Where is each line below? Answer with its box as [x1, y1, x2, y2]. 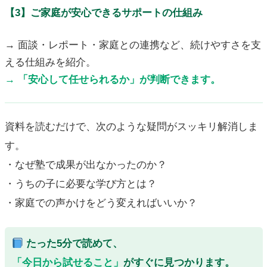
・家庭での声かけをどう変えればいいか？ [4, 197, 197, 209]
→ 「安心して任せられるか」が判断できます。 [4, 74, 221, 85]
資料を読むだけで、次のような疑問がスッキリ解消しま [4, 121, 258, 133]
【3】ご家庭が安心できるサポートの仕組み [4, 7, 203, 19]
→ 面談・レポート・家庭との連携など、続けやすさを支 [4, 39, 261, 51]
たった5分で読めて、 [23, 238, 123, 250]
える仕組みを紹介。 [4, 57, 96, 68]
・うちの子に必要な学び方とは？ [4, 178, 157, 190]
